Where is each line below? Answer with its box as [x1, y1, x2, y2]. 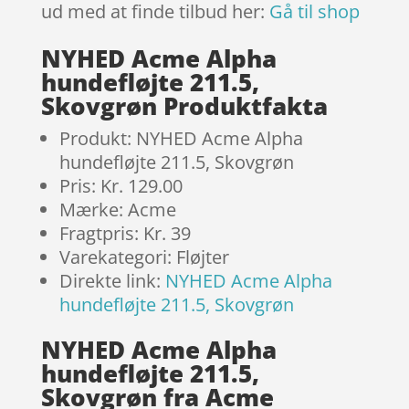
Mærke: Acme [58, 197, 176, 223]
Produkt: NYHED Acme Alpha [58, 126, 303, 152]
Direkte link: [58, 268, 165, 294]
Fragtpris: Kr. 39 [58, 221, 191, 246]
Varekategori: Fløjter [58, 245, 229, 270]
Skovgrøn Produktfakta [40, 89, 328, 123]
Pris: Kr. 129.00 [58, 173, 183, 199]
